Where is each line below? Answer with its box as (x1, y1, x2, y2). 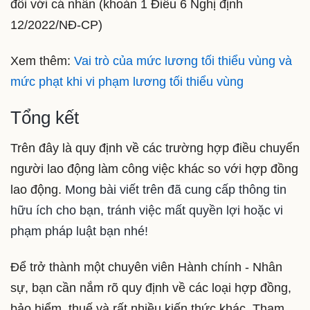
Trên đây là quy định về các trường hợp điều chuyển (10, 141, 300, 156)
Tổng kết (10, 107, 79, 129)
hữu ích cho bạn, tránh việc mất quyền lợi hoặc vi (10, 203, 283, 218)
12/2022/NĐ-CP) (10, 18, 102, 33)
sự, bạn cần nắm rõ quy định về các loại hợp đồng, (10, 280, 291, 295)
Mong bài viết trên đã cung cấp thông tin (65, 183, 286, 197)
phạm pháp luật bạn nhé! (10, 224, 148, 239)
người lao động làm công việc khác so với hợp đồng (10, 162, 298, 176)
